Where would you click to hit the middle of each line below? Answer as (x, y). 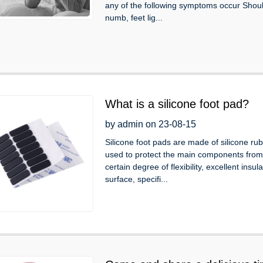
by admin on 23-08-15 (151, 124)
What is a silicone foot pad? (177, 104)
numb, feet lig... (134, 18)
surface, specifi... (136, 179)
